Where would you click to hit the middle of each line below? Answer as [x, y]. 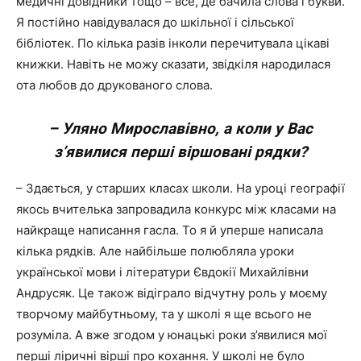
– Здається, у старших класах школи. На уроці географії [180, 188]
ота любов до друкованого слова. [114, 85]
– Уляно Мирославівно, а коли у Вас [180, 129]
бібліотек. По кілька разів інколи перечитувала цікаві [173, 43]
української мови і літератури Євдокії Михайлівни [162, 272]
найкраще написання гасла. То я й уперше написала [170, 230]
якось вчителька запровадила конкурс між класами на [176, 209]
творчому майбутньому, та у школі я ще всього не [164, 314]
